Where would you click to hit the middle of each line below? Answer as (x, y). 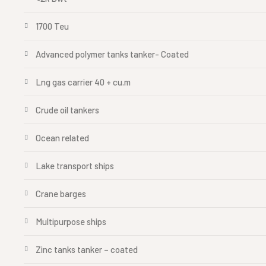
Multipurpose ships (71, 221)
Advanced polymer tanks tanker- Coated (112, 54)
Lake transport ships (75, 166)
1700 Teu (52, 26)
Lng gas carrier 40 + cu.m (83, 82)
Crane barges (61, 194)
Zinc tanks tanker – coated (87, 249)
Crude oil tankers (67, 110)
